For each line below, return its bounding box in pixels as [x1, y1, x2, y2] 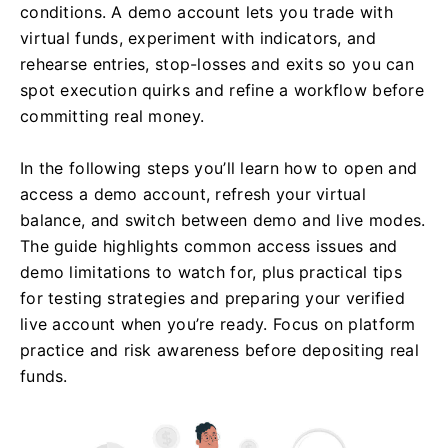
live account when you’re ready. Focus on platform [20, 314, 416, 334]
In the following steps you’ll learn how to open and [20, 158, 418, 178]
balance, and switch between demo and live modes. [20, 210, 426, 230]
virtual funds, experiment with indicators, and [20, 28, 376, 48]
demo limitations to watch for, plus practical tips [20, 262, 402, 282]
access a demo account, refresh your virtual [20, 184, 367, 204]
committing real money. [20, 106, 205, 126]
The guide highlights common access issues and [20, 236, 398, 256]
